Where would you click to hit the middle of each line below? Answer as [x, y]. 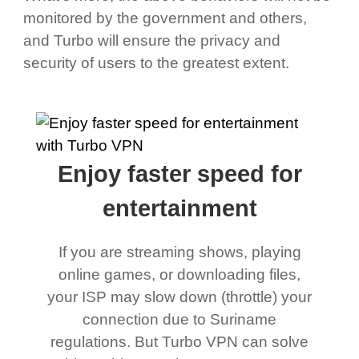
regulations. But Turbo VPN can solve [179, 342]
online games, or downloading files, [179, 275]
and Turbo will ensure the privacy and [151, 40]
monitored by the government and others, [165, 18]
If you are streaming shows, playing [179, 252]
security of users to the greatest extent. [156, 63]
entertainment [179, 209]
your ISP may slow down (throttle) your [179, 297]
